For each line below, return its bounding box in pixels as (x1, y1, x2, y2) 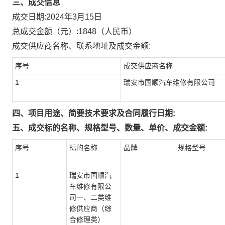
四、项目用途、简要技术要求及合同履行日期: (12, 109, 175, 118)
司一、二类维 (69, 193, 111, 201)
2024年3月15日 (46, 13, 102, 21)
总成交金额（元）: (12, 27, 78, 36)
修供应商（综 (69, 204, 111, 212)
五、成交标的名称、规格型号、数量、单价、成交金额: (12, 124, 207, 132)
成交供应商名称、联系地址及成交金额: (12, 42, 151, 50)
